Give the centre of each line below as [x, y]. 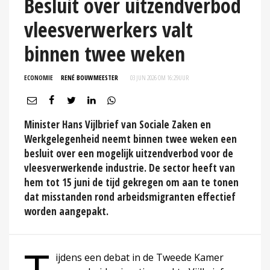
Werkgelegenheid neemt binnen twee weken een [130, 139]
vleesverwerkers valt [108, 29]
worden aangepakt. [66, 211]
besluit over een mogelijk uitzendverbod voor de [129, 153]
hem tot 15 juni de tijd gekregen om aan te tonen [131, 182]
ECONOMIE [39, 77]
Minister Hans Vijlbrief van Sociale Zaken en [118, 124]
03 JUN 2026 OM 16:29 [154, 77]
